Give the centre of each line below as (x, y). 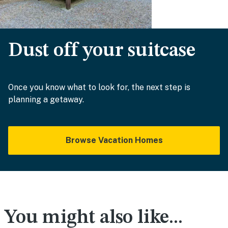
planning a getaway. (46, 100)
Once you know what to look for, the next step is (99, 88)
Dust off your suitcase (102, 51)
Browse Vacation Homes (114, 140)
